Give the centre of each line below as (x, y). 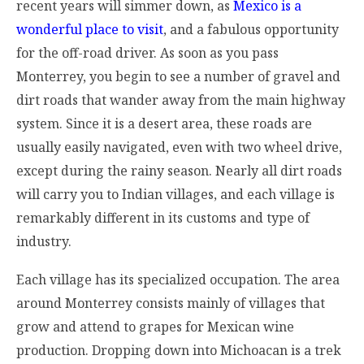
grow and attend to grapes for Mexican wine (155, 326)
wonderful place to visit (90, 29)
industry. (44, 241)
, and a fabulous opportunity (251, 29)
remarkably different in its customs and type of (163, 217)
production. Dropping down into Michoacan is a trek (179, 350)
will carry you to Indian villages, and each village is (175, 194)
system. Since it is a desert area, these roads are (164, 123)
